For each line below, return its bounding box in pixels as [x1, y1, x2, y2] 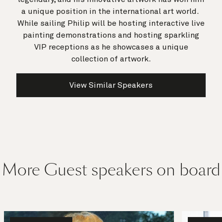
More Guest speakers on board [1, 159, 221, 181]
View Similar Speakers [69, 81, 153, 89]
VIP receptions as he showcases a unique [34, 43, 188, 51]
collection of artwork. [71, 55, 151, 63]
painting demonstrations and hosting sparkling [23, 31, 199, 39]
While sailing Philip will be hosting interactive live [17, 19, 205, 27]
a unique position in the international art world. [21, 7, 201, 15]
